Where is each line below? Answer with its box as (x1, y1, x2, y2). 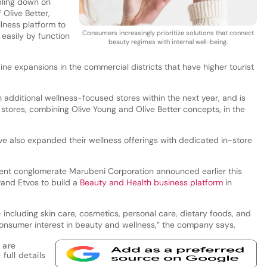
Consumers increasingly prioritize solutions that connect (82, 28, 254, 37)
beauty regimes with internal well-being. (108, 37, 228, 46)
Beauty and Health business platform (79, 177, 223, 188)
